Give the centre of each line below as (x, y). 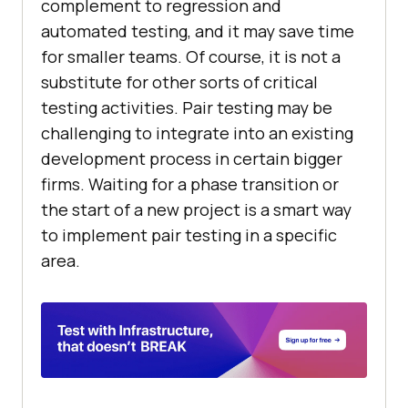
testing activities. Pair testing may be (187, 108)
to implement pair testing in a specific (189, 235)
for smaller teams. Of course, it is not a (191, 57)
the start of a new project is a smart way (196, 210)
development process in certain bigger (192, 159)
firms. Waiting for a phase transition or (190, 184)
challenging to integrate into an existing (197, 133)
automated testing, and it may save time (198, 31)
